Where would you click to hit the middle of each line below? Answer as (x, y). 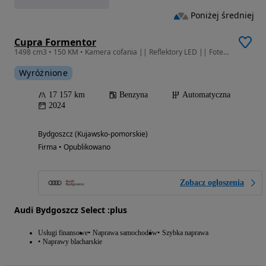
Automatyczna (206, 94)
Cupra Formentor (55, 42)
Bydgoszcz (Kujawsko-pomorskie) (93, 134)
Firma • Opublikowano (74, 147)
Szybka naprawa (185, 232)
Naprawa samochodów (125, 232)
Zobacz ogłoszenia (212, 182)
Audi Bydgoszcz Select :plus (71, 210)
